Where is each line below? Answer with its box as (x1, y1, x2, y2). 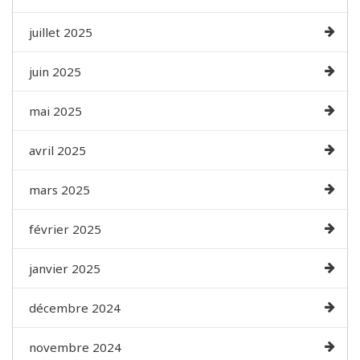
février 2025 (29, 221, 101, 238)
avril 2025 (29, 142, 86, 159)
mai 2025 (29, 103, 82, 120)
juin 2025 (29, 63, 81, 80)
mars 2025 (29, 182, 90, 198)
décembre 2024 (29, 300, 121, 317)
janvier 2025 (29, 260, 100, 277)
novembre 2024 (29, 339, 121, 356)
